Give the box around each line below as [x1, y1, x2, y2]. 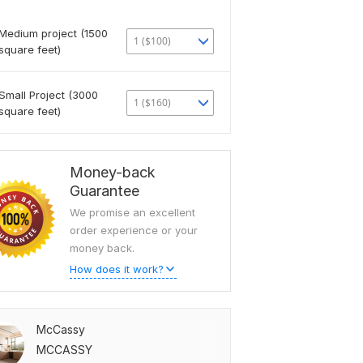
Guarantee [70, 182, 139, 199]
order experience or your [70, 224, 198, 237]
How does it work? [70, 263, 164, 275]
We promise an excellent [70, 206, 195, 219]
